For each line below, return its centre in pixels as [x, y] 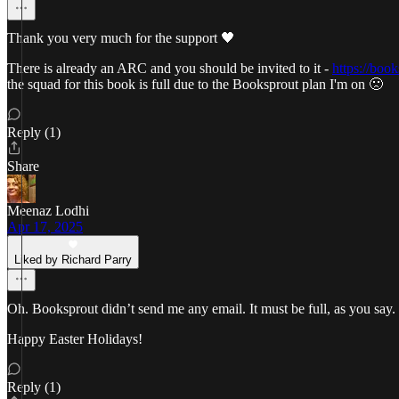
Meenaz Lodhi [48, 211]
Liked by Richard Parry [73, 260]
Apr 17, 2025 [45, 227]
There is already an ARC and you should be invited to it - [170, 68]
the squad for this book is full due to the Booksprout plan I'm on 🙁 [195, 84]
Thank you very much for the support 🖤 [121, 38]
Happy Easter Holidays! [75, 339]
